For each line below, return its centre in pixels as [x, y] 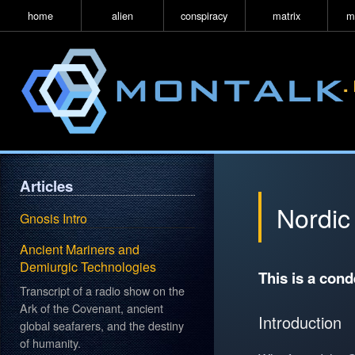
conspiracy [204, 15]
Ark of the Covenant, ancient [92, 307]
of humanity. [51, 342]
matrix [286, 15]
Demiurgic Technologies [88, 267]
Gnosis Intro [54, 219]
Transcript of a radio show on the [103, 290]
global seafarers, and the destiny [102, 325]
